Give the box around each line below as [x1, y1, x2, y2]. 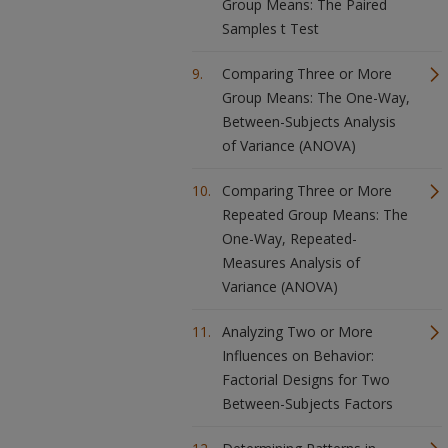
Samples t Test [222, 19, 319, 38]
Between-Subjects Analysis [222, 112, 396, 131]
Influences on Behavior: [222, 346, 374, 365]
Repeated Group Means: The [222, 205, 408, 224]
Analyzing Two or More [222, 322, 373, 341]
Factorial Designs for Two [222, 370, 390, 389]
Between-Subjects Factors [222, 394, 393, 413]
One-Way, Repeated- [222, 229, 357, 248]
